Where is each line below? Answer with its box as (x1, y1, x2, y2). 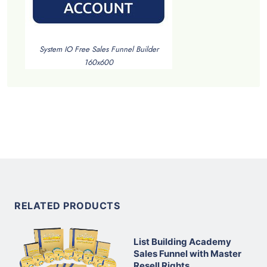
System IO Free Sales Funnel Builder (39, 44, 159, 55)
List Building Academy (133, 235, 231, 247)
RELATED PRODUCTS (14, 200, 120, 212)
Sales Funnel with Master (133, 247, 241, 259)
